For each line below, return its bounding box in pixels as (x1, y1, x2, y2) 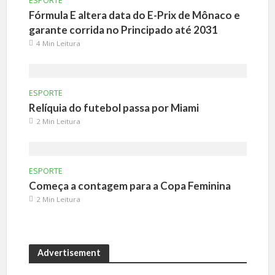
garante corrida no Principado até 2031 (28, 23, 218, 37)
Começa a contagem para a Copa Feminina (28, 179, 231, 193)
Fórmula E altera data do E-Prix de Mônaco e (28, 9, 240, 22)
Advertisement (37, 247, 101, 258)
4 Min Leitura (36, 39, 80, 48)
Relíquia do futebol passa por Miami (28, 101, 199, 115)
